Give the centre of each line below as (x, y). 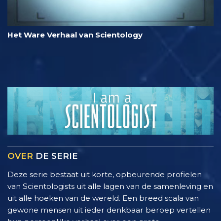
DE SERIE (55, 156)
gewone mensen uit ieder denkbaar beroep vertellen (109, 210)
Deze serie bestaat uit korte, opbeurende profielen (105, 175)
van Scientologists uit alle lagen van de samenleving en (110, 186)
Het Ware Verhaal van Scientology (75, 35)
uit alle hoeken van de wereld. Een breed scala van (103, 198)
